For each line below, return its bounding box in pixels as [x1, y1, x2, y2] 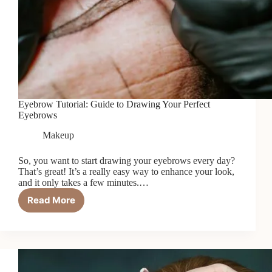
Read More [27, 194, 75, 206]
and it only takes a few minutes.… [18, 177, 149, 188]
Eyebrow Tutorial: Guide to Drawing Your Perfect [18, 98, 210, 109]
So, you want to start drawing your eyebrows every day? [18, 155, 235, 166]
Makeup [42, 129, 74, 140]
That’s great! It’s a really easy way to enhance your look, [18, 166, 234, 177]
